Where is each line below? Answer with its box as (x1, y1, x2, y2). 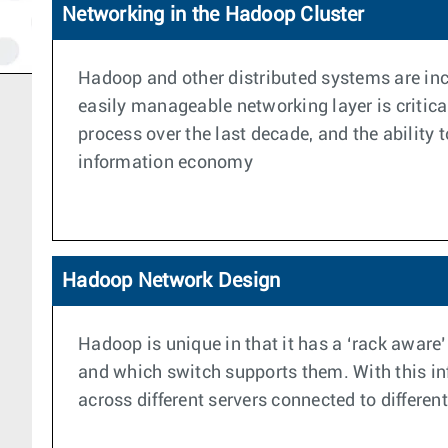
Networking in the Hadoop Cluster (62, 5, 364, 25)
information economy (78, 154, 253, 172)
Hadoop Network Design (62, 271, 281, 291)
